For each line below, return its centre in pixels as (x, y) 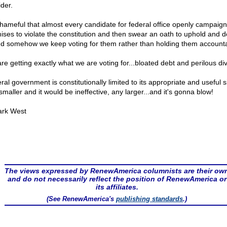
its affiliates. (117, 187)
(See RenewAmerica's (82, 199)
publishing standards (150, 199)
